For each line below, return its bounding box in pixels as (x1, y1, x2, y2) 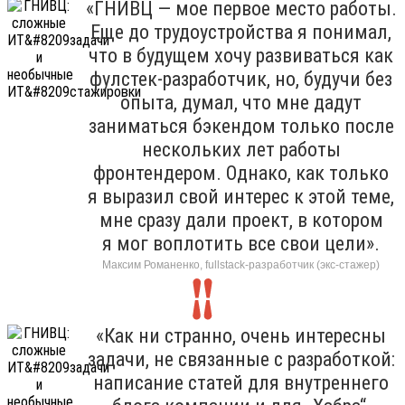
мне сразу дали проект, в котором (99, 208, 383, 231)
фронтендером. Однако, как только (93, 161, 389, 184)
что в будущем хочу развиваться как (89, 43, 393, 67)
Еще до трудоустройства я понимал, (90, 20, 391, 43)
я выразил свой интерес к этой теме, (88, 184, 394, 208)
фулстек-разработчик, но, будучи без (89, 67, 392, 90)
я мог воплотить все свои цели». (102, 231, 380, 255)
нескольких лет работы (141, 137, 341, 161)
